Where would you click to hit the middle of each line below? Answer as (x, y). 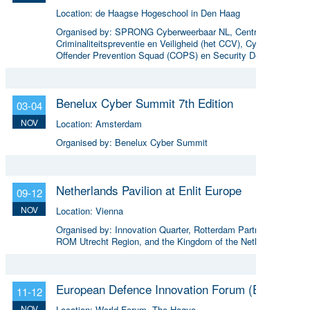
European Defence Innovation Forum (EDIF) (170, 289)
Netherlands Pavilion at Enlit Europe (149, 190)
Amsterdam (119, 123)
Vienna (109, 210)
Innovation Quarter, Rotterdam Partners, (195, 229)
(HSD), (70, 66)
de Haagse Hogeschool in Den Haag (168, 12)
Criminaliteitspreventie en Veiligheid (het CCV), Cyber (163, 43)
